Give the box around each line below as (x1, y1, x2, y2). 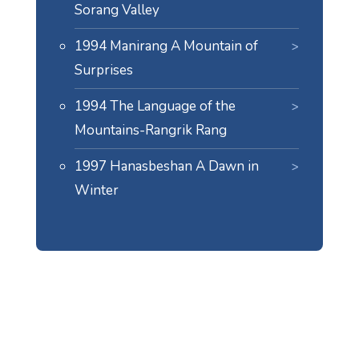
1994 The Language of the (74, 97, 236, 115)
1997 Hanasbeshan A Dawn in (74, 157, 259, 175)
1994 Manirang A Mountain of (74, 37, 258, 55)
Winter (74, 181, 119, 200)
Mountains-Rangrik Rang (74, 121, 227, 139)
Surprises (74, 61, 133, 79)
